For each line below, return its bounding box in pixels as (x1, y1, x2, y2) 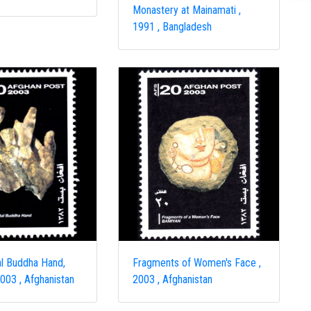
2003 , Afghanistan (133, 273, 213, 286)
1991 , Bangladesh (133, 20, 212, 33)
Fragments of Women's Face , (133, 256, 262, 269)
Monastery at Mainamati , (133, 3, 242, 17)
